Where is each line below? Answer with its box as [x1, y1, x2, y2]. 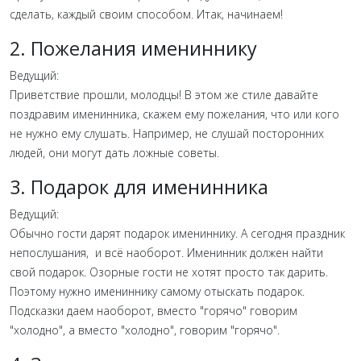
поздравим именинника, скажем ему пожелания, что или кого [10, 106, 339, 122]
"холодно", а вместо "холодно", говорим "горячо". [10, 322, 283, 338]
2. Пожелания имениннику [10, 35, 257, 61]
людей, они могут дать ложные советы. [10, 144, 219, 160]
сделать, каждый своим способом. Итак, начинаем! [10, 6, 283, 22]
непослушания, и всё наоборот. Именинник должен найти [10, 244, 323, 260]
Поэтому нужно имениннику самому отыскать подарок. [10, 283, 305, 299]
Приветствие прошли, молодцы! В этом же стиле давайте [10, 86, 318, 102]
